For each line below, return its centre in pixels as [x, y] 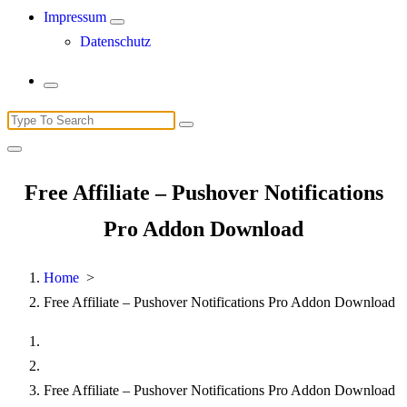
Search [26, 119]
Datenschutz [115, 41]
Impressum [75, 17]
